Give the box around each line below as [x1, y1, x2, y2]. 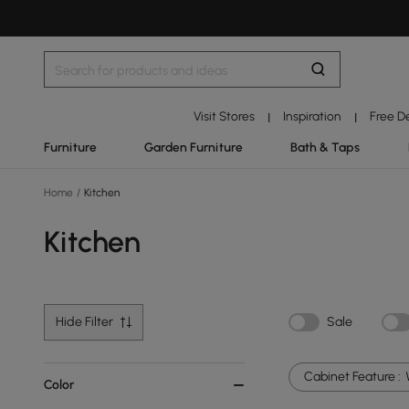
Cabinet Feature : [304, 369, 401, 384]
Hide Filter [56, 314, 113, 330]
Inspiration [283, 109, 342, 123]
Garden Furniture [144, 140, 244, 154]
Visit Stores [193, 109, 255, 123]
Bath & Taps [290, 140, 361, 154]
